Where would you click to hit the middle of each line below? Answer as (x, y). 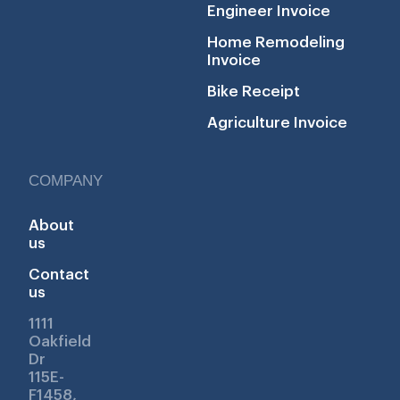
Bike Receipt (254, 91)
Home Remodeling (276, 42)
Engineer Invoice (269, 11)
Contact (59, 274)
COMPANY (66, 180)
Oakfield (60, 341)
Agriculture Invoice (277, 122)
